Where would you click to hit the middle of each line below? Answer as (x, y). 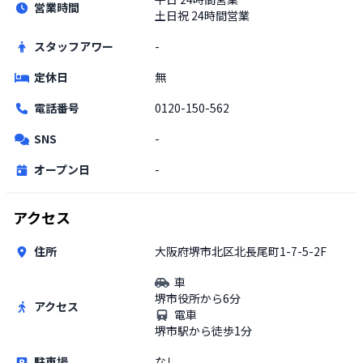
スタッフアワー (73, 46)
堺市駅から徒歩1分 (203, 330)
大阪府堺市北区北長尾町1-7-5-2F (241, 251)
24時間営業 (220, 15)
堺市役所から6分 (198, 298)
